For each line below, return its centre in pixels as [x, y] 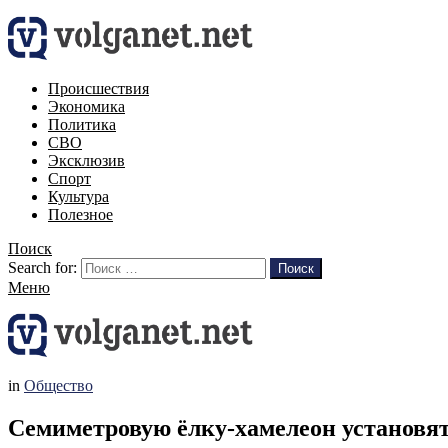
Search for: [42, 267]
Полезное [80, 214]
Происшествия [98, 88]
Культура [78, 196]
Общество [58, 385]
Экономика [86, 106]
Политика [82, 124]
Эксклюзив [86, 160]
